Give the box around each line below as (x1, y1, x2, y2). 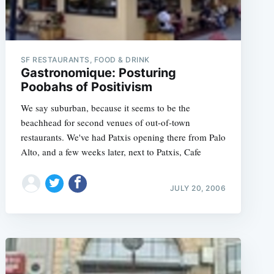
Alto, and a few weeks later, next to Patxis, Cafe (20, 145, 201, 158)
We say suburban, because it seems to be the (20, 101, 190, 114)
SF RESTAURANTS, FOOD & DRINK (20, 54, 150, 64)
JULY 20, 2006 (169, 183, 226, 193)
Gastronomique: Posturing (20, 65, 176, 80)
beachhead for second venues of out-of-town (20, 116, 190, 128)
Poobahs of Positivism (20, 79, 152, 94)
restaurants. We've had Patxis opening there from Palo (20, 130, 226, 143)
